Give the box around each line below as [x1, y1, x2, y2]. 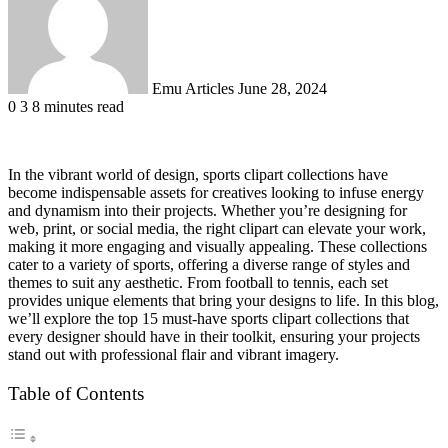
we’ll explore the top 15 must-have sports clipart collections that [8, 309, 409, 327]
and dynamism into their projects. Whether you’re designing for [8, 201, 407, 219]
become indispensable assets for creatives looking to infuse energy [8, 183, 424, 201]
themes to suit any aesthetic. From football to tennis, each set [8, 273, 388, 291]
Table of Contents [8, 383, 144, 404]
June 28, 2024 [238, 79, 327, 97]
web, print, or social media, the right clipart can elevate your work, [8, 219, 426, 237]
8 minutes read [32, 97, 124, 115]
